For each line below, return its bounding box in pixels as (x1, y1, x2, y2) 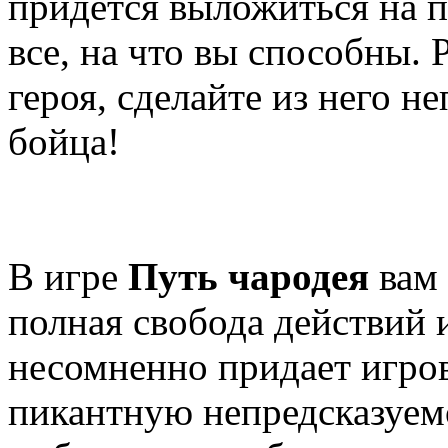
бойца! (8, 120, 120, 164)
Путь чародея (128, 255, 369, 299)
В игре (8, 255, 128, 299)
